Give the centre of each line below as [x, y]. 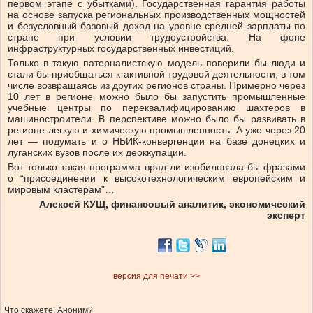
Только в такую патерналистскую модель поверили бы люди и [156, 63]
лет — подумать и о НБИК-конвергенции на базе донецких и [156, 141]
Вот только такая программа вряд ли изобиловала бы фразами [156, 167]
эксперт [286, 216]
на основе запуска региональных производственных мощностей [156, 15]
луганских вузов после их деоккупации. [97, 153]
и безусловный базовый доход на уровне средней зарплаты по [156, 26]
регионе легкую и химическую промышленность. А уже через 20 [156, 130]
